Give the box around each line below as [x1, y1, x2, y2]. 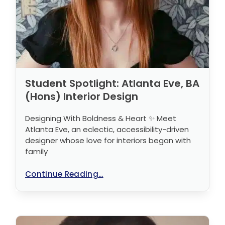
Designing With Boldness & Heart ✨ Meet [25, 113, 176, 124]
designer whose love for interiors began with [25, 135, 191, 146]
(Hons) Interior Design [25, 89, 138, 103]
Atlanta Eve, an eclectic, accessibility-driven [25, 124, 189, 135]
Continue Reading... [25, 168, 103, 179]
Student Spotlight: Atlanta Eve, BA [25, 76, 199, 90]
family [25, 146, 48, 157]
